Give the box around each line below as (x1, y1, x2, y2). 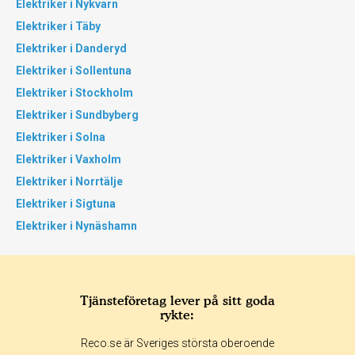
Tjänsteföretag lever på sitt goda (79, 292, 275, 308)
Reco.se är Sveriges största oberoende (80, 337, 274, 349)
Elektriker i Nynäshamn (16, 219, 137, 232)
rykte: (160, 307, 195, 323)
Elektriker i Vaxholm (16, 153, 121, 166)
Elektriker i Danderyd (16, 42, 127, 55)
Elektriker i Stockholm (16, 86, 133, 99)
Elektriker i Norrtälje (16, 175, 123, 188)
